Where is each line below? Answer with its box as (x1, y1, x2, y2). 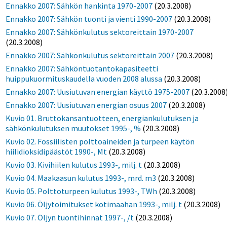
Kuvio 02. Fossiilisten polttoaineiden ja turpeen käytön (6, 136, 195, 147)
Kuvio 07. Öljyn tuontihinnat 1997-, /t (6, 212, 134, 223)
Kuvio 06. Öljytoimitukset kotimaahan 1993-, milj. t (6, 199, 182, 210)
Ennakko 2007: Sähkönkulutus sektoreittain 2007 (6, 50, 175, 61)
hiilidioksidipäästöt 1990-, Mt (6, 146, 107, 157)
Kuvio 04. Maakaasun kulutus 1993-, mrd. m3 (6, 173, 157, 183)
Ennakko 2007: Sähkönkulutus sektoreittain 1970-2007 (6, 27, 194, 37)
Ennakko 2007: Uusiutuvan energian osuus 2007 (6, 100, 167, 110)
